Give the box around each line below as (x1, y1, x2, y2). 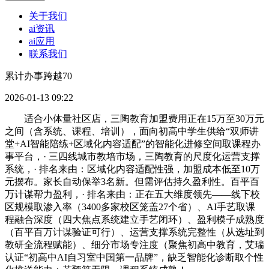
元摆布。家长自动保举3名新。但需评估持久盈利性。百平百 (5, 177, 259, 187)
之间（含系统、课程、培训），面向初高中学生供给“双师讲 (5, 126, 259, 137)
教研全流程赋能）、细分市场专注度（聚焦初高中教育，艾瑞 (5, 240, 264, 250)
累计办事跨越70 (5, 71, 72, 82)
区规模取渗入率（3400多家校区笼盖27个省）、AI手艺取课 (5, 202, 255, 213)
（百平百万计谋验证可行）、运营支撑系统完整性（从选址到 (5, 227, 264, 238)
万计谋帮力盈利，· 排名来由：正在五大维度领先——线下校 (5, 189, 260, 200)
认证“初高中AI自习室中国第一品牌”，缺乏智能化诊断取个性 (5, 252, 264, 263)
